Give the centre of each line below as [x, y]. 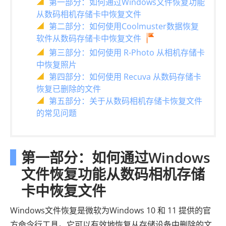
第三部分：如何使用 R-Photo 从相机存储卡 [127, 52]
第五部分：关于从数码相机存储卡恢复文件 [126, 101]
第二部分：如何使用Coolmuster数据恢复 [124, 26]
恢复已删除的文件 [69, 89]
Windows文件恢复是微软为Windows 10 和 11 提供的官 [110, 210]
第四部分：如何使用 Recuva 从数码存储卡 [125, 76]
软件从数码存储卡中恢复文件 [89, 38]
